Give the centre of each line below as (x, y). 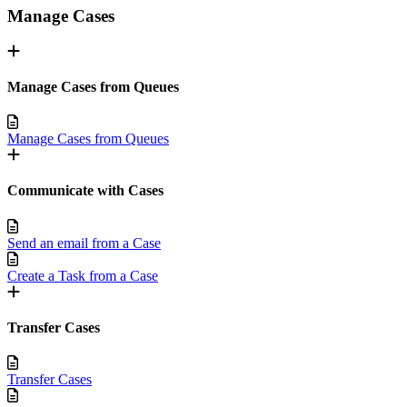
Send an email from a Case (84, 243)
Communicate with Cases (85, 191)
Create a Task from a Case (83, 275)
